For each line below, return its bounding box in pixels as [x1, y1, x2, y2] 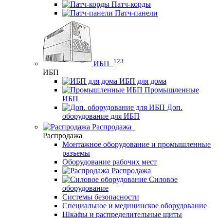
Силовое [149, 175, 178, 184]
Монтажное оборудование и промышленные [62, 140, 211, 149]
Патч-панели [115, 9, 158, 18]
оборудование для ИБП [62, 112, 140, 121]
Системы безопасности [62, 193, 139, 201]
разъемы [62, 149, 90, 158]
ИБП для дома [119, 77, 166, 86]
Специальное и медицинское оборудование [62, 201, 207, 210]
